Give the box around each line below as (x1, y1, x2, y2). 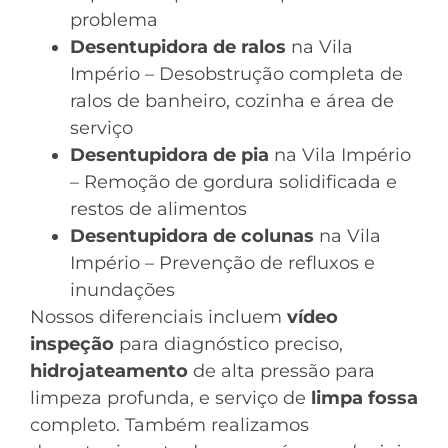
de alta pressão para (188, 360, 375, 382)
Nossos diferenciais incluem (30, 306, 287, 328)
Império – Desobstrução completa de (70, 63, 403, 85)
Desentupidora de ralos (70, 36, 286, 58)
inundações (70, 279, 175, 301)
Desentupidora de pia (70, 144, 269, 166)
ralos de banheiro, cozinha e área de (70, 90, 394, 112)
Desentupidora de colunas (70, 225, 314, 247)
